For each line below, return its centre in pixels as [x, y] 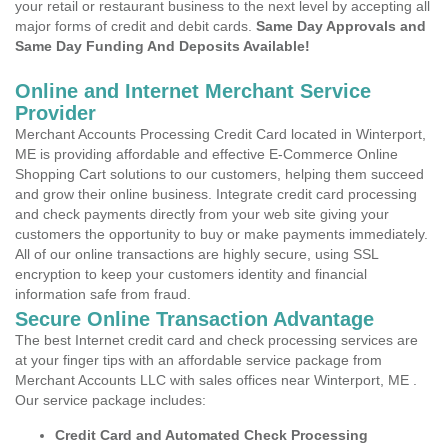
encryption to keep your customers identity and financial [191, 274]
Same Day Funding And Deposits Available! [162, 46]
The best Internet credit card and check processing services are [216, 340]
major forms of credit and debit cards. [135, 26]
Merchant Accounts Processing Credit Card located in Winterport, [220, 134]
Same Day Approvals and [341, 26]
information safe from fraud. [103, 294]
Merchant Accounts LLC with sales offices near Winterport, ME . [216, 380]
